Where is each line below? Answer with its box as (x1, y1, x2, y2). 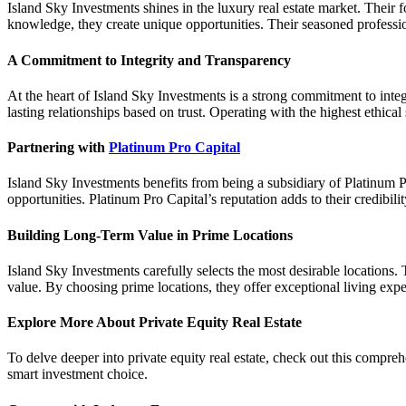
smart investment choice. (7, 366, 148, 382)
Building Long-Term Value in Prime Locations (7, 227, 293, 243)
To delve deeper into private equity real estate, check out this (7, 350, 355, 366)
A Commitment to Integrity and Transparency (7, 52, 291, 68)
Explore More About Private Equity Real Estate (7, 314, 302, 331)
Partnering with (7, 140, 109, 156)
